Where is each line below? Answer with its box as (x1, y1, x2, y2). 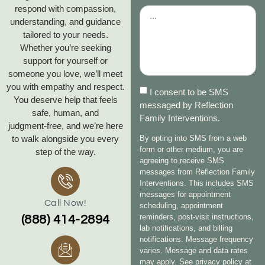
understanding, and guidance (10, 16, 121, 27)
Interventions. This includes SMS (140, 178, 254, 188)
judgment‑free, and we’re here (8, 120, 123, 131)
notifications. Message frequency (140, 234, 254, 244)
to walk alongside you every (12, 133, 119, 144)
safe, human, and (32, 107, 99, 118)
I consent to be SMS (150, 86, 229, 97)
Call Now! (44, 198, 87, 208)
